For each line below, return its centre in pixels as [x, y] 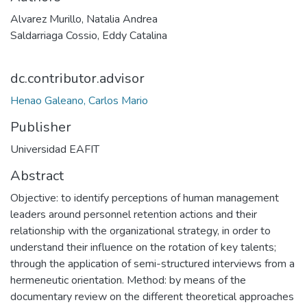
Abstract [37, 176]
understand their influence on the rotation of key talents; [143, 247]
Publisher [41, 127]
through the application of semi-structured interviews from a [152, 264]
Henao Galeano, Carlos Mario [79, 101]
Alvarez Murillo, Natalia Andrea [84, 19]
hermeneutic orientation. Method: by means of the [128, 280]
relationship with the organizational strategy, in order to [140, 231]
